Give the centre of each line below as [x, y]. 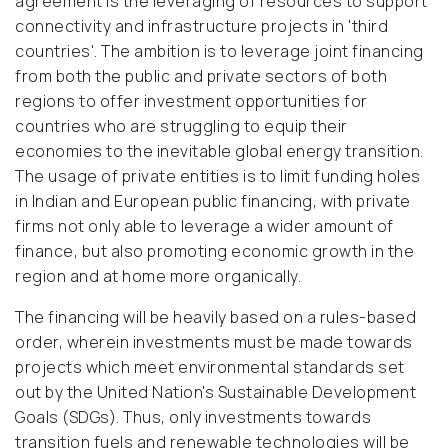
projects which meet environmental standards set [210, 367]
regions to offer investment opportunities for [191, 101]
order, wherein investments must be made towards [214, 342]
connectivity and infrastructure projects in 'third [201, 26]
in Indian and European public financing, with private [213, 201]
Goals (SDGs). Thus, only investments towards [193, 417]
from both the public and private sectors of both [201, 76]
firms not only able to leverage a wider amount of [204, 226]
